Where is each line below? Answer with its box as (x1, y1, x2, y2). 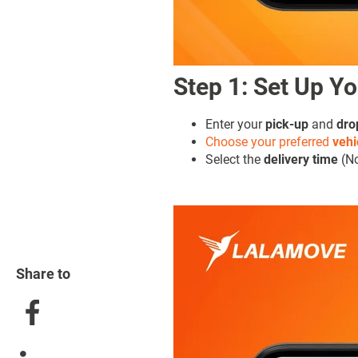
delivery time (264, 151, 338, 167)
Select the (205, 151, 264, 167)
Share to (16, 265, 70, 282)
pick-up (265, 116, 308, 132)
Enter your (205, 116, 265, 132)
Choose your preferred (205, 133, 332, 149)
